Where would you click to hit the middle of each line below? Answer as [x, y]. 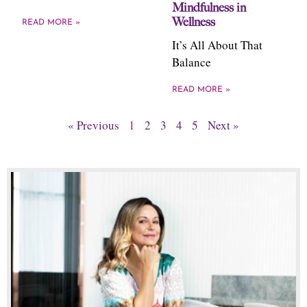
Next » [223, 125]
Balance [192, 62]
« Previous [94, 125]
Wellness [194, 22]
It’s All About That [217, 45]
